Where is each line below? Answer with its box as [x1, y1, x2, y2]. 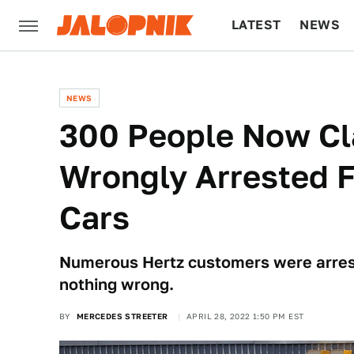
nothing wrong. [59, 275, 174, 294]
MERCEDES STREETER [76, 311, 168, 321]
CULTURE [232, 68, 292, 83]
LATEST [232, 17, 281, 32]
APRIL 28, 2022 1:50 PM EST [186, 311, 304, 321]
